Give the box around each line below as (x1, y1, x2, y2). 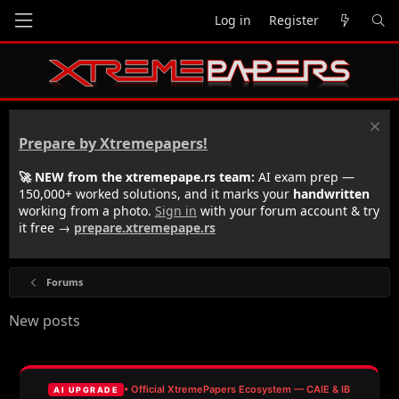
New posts (9, 310, 80, 330)
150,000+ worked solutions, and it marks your (19, 184, 293, 202)
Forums (45, 274, 83, 289)
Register (269, 12, 319, 28)
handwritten (293, 184, 370, 202)
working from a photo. (19, 201, 155, 219)
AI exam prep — (255, 167, 354, 185)
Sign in (155, 201, 197, 219)
